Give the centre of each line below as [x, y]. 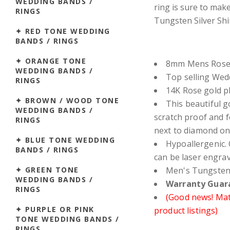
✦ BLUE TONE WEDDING [65, 140]
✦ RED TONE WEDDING [63, 31]
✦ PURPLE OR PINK [55, 209]
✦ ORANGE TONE [51, 61]
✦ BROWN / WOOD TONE [68, 100]
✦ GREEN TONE [47, 169]
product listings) [186, 210]
